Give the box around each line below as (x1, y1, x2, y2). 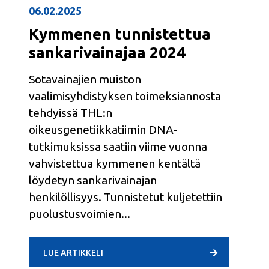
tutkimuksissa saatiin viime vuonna (29, 140, 207, 154)
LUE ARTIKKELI (43, 247, 103, 258)
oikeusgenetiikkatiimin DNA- (29, 123, 178, 137)
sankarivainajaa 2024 (29, 44, 186, 62)
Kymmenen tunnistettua (29, 25, 211, 43)
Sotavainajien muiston (29, 73, 141, 86)
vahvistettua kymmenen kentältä (29, 157, 201, 171)
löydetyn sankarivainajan (29, 174, 157, 187)
